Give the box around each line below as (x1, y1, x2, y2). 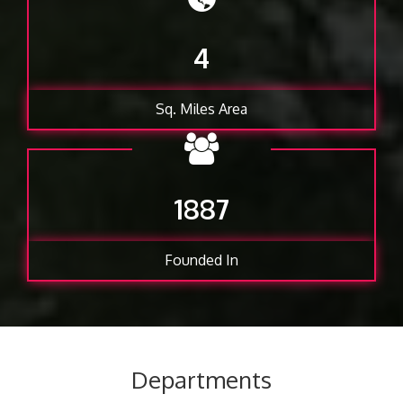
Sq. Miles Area (156, 100, 247, 119)
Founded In (165, 251, 238, 270)
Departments (131, 364, 272, 395)
